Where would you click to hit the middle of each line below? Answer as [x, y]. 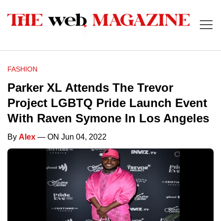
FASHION [22, 69]
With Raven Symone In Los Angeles [108, 118]
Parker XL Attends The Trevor [90, 88]
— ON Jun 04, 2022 [71, 137]
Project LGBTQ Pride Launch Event [107, 103]
